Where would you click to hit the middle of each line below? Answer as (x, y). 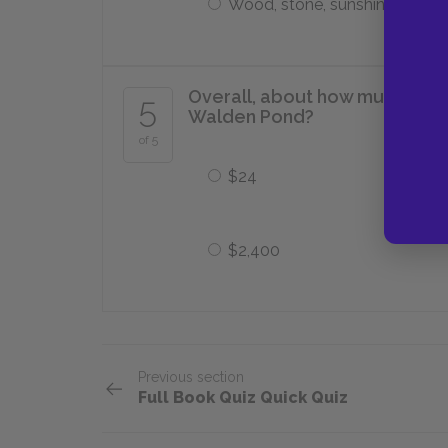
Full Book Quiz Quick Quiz (243, 397)
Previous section (191, 377)
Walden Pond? (251, 116)
